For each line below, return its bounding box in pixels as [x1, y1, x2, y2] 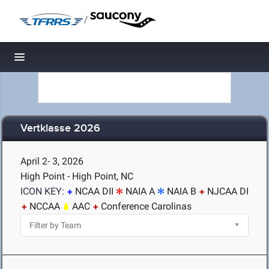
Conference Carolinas [101, 201, 192, 212]
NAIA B [167, 186, 196, 197]
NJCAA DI [207, 186, 249, 197]
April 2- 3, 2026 [20, 156, 83, 167]
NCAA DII [75, 186, 113, 197]
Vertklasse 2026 [20, 122, 100, 136]
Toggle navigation [20, 54, 101, 67]
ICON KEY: [20, 186, 64, 197]
